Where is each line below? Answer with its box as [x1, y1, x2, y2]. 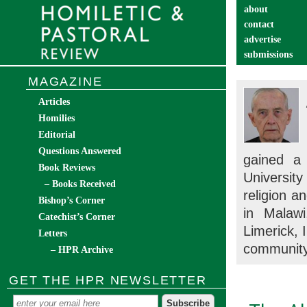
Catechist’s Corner [38, 212, 115, 222]
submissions [244, 49, 293, 60]
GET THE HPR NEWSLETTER [9, 273, 207, 287]
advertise [244, 34, 281, 45]
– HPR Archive [51, 245, 113, 255]
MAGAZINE [28, 75, 103, 88]
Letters [38, 228, 67, 238]
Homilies [38, 113, 75, 123]
